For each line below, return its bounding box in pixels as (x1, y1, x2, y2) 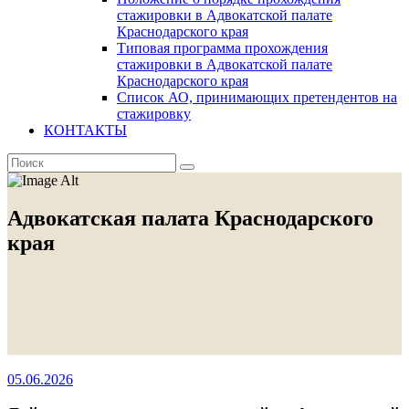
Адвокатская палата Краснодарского (7, 206, 373, 231)
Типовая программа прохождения (117, 39, 328, 56)
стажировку (117, 105, 191, 121)
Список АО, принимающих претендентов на (117, 89, 397, 105)
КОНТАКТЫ (44, 121, 127, 138)
